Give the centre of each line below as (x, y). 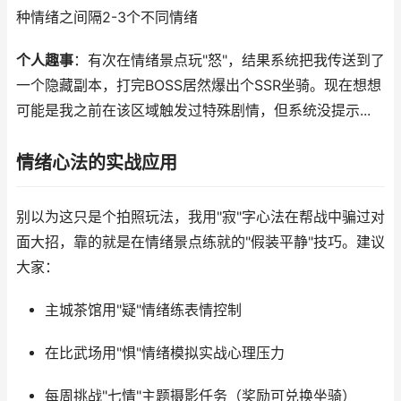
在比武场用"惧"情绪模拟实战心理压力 (164, 353)
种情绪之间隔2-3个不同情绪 (107, 17)
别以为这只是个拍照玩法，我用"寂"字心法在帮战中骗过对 (200, 217)
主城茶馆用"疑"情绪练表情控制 (143, 310)
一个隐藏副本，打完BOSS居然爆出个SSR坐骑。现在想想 (199, 85)
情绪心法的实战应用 (97, 163)
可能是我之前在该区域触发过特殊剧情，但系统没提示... (193, 111)
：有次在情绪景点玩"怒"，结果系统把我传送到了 (229, 60)
